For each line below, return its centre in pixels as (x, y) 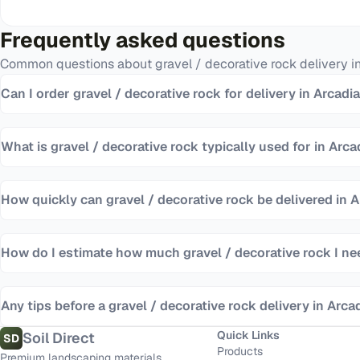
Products (240, 351)
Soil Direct (59, 338)
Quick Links (249, 335)
